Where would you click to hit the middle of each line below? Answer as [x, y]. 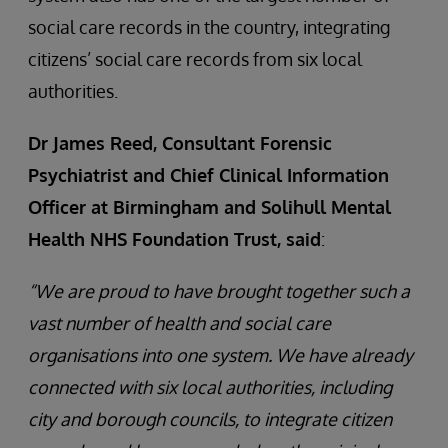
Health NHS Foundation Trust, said [174, 239]
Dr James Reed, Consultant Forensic [180, 143]
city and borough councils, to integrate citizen [210, 419]
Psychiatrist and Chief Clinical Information [208, 175]
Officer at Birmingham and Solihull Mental [209, 207]
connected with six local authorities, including [210, 387]
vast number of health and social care [179, 323]
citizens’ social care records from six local [195, 59]
